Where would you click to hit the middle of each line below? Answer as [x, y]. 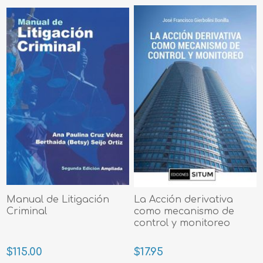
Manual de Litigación [58, 200]
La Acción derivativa [184, 200]
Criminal [27, 212]
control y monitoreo [182, 223]
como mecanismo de [184, 212]
